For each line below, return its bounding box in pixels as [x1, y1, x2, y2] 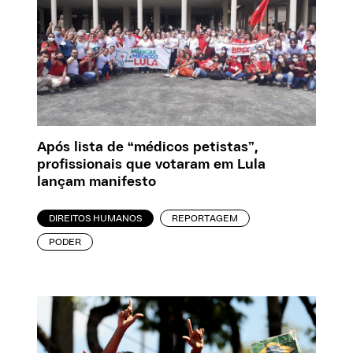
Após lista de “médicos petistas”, [37, 140, 259, 155]
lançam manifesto [37, 175, 157, 190]
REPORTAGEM [172, 214, 239, 224]
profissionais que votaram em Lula [37, 158, 266, 173]
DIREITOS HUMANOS [49, 214, 143, 224]
